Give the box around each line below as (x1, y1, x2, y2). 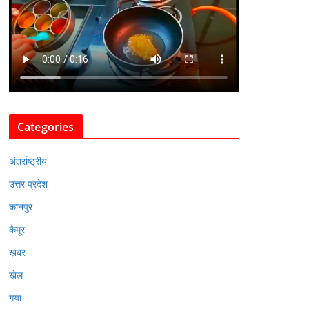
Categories (17, 119, 74, 135)
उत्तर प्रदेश (9, 177, 48, 191)
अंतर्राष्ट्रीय (9, 154, 47, 168)
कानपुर (9, 200, 32, 214)
